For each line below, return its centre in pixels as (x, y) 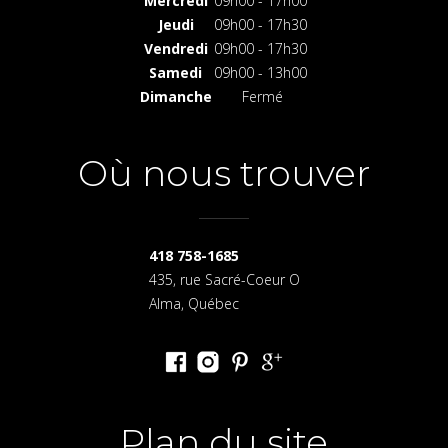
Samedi (175, 73)
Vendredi (175, 49)
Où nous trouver (224, 173)
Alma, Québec (193, 304)
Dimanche (175, 97)
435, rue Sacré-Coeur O (224, 280)
